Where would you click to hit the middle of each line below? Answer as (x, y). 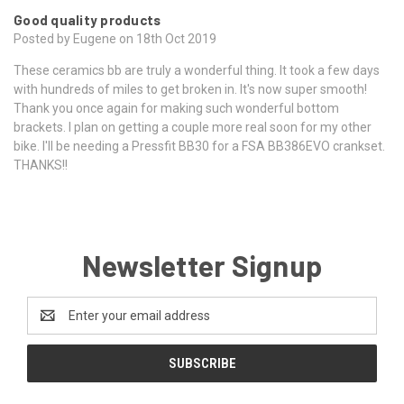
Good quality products (87, 19)
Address (51, 324)
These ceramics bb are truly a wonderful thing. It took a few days (197, 70)
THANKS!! (41, 165)
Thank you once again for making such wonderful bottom (176, 108)
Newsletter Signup (202, 265)
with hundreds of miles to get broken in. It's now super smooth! (190, 89)
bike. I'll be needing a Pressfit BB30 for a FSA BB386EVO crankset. (199, 146)
